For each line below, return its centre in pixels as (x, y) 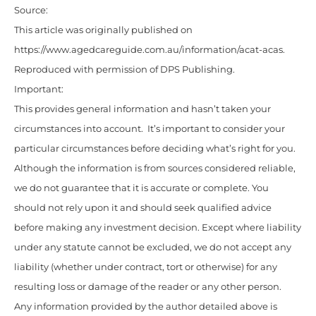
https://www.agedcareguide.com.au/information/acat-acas (148, 50)
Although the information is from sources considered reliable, (155, 169)
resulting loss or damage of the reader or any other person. (149, 287)
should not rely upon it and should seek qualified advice (143, 208)
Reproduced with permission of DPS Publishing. (124, 70)
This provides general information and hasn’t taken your (142, 109)
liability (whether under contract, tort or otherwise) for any (146, 267)
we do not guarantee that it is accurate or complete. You (141, 188)
